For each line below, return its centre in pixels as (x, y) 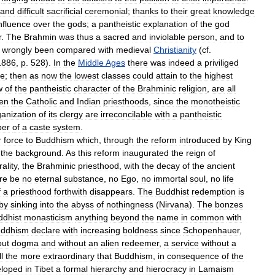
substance (84, 178)
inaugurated (145, 153)
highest (219, 75)
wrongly (17, 49)
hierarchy (108, 269)
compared (76, 49)
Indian (89, 101)
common (207, 217)
